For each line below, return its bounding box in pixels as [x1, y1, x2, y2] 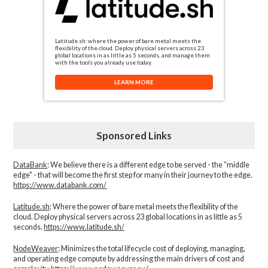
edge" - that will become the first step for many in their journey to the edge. [13, 170, 253, 180]
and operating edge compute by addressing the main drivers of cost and [13, 254, 245, 264]
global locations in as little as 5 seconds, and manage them [55, 51, 210, 59]
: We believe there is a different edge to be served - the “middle [47, 160, 250, 170]
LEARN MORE [114, 78, 154, 86]
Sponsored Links [96, 129, 172, 142]
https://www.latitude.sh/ [44, 223, 125, 232]
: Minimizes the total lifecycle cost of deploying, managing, [58, 244, 246, 254]
